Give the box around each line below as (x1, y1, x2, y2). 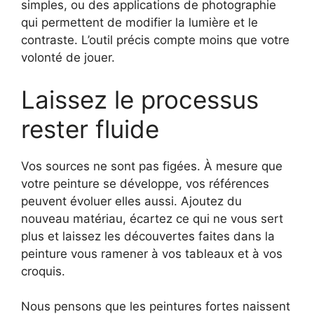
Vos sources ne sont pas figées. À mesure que (21, 158, 282, 173)
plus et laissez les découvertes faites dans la (21, 228, 275, 243)
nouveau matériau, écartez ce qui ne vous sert (21, 211, 283, 226)
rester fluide (21, 114, 159, 144)
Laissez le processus (21, 84, 259, 114)
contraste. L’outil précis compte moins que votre (21, 33, 289, 48)
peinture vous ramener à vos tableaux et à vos (21, 246, 282, 261)
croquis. (21, 264, 65, 278)
